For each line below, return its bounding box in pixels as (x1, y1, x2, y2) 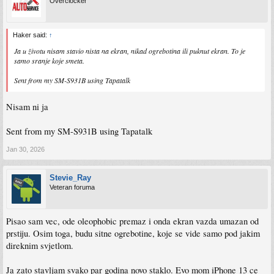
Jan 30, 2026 (6, 145, 45, 153)
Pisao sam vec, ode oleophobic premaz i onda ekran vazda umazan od (6, 215, 259, 227)
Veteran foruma (50, 183, 95, 191)
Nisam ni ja (6, 100, 48, 113)
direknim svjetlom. (6, 239, 73, 251)
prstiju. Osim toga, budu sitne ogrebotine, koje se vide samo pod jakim (6, 227, 260, 239)
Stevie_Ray (50, 172, 91, 182)
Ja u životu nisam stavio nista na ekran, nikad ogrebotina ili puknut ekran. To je (14, 46, 245, 56)
